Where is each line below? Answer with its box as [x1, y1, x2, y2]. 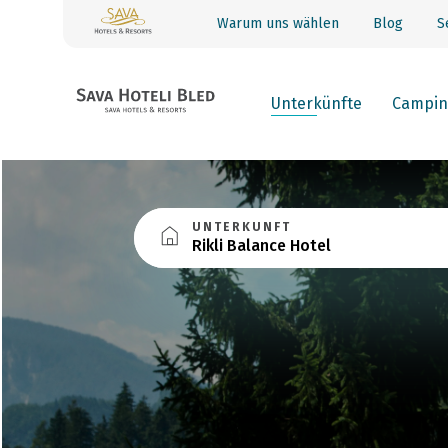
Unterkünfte [271, 94, 362, 113]
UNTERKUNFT [192, 220, 292, 234]
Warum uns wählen [216, 15, 339, 32]
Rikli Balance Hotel [192, 236, 332, 255]
